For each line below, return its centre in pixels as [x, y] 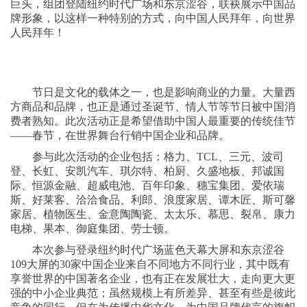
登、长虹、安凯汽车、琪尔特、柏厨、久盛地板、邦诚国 [147, 171]
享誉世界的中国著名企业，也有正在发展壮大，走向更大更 [153, 279]
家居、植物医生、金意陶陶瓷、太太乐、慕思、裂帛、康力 [153, 214]
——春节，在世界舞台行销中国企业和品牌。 [120, 136]
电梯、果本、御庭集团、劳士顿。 [93, 229]
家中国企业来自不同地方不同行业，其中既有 [180, 265]
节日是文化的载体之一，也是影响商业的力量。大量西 [164, 93]
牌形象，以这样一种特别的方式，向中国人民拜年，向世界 [153, 19]
